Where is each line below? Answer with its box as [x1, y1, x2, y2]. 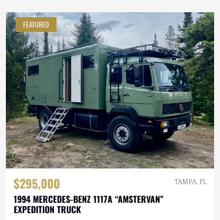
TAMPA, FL [174, 178, 206, 187]
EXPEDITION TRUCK [14, 203, 81, 216]
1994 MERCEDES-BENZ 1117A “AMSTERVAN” [14, 192, 164, 206]
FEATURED [23, 19, 49, 30]
